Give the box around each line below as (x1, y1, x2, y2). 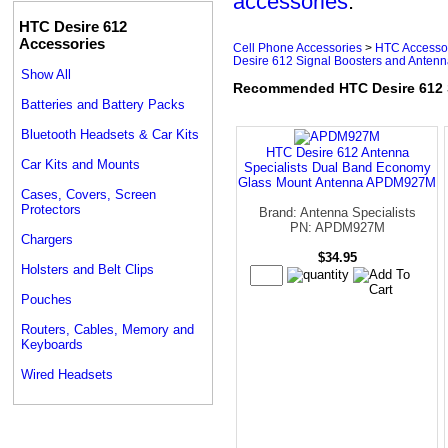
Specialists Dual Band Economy (243, 159, 431, 175)
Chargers (21, 231, 73, 247)
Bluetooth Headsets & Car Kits (21, 126, 199, 142)
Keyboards (21, 336, 83, 352)
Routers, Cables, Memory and (21, 321, 194, 337)
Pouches (21, 291, 72, 307)
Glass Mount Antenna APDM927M (238, 174, 436, 190)
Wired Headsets (21, 366, 113, 382)
